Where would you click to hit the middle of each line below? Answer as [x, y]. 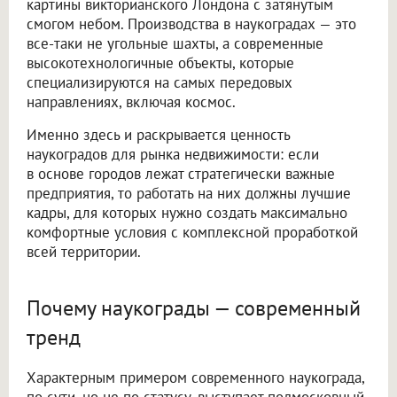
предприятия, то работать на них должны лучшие [189, 193]
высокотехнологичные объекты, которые [160, 62]
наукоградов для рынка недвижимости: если [173, 154]
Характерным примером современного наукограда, [195, 377]
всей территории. [84, 251]
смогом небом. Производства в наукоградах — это [191, 23]
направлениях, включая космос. [131, 101]
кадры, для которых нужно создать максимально [187, 212]
